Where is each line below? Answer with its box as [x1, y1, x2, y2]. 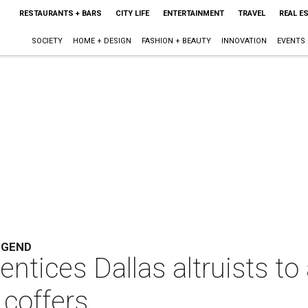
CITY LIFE [115, 9, 149, 18]
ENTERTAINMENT [162, 9, 224, 18]
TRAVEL [237, 9, 265, 18]
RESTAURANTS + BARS [19, 9, 102, 18]
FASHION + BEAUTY [141, 36, 211, 45]
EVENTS [276, 36, 305, 45]
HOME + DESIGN [72, 36, 131, 45]
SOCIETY [31, 36, 63, 45]
